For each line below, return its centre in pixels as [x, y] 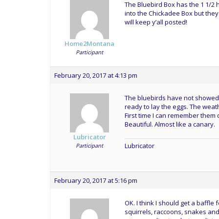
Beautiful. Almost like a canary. [170, 124]
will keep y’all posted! [156, 22]
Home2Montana [89, 44]
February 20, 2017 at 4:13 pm [96, 75]
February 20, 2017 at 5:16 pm [96, 180]
